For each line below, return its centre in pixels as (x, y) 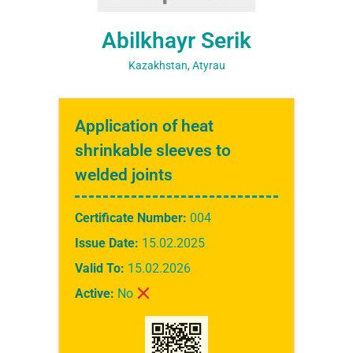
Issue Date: (107, 243)
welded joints (124, 175)
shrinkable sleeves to (153, 151)
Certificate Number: (131, 218)
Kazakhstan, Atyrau (176, 66)
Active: (95, 294)
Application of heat (144, 126)
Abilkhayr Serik (176, 41)
